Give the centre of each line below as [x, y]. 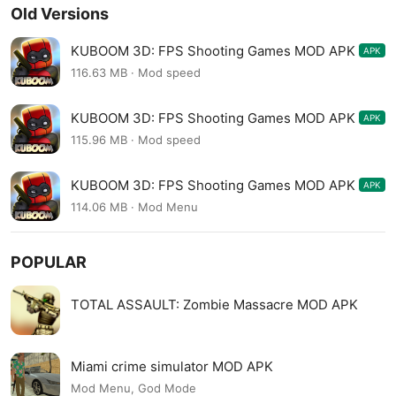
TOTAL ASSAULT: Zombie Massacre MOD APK [214, 305]
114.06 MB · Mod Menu [134, 207]
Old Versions [60, 14]
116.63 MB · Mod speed [136, 73]
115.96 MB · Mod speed [136, 140]
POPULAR [49, 262]
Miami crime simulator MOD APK [172, 366]
